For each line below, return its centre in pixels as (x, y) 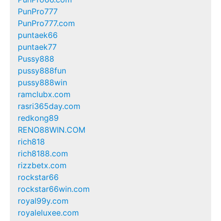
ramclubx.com (44, 94)
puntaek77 (37, 47)
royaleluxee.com (48, 212)
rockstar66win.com (54, 189)
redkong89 (38, 118)
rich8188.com (43, 153)
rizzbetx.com (42, 165)
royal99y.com (43, 201)
